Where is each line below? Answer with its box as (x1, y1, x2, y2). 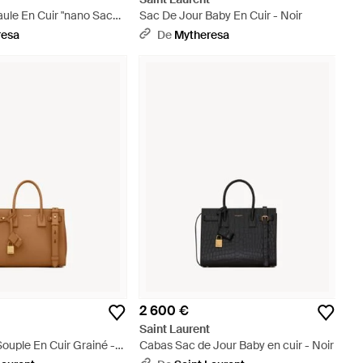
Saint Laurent (139, 321, 210, 336)
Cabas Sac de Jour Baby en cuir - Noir (139, 337, 334, 352)
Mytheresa (173, 27, 229, 42)
